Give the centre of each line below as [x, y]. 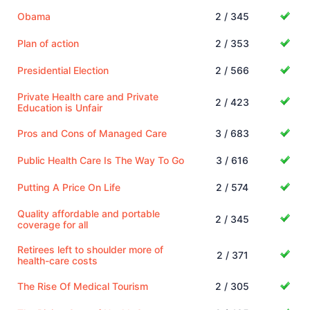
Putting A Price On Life [69, 187]
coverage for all [53, 224]
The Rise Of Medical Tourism [83, 286]
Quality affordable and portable [89, 213]
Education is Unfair [60, 107]
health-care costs [57, 260]
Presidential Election [63, 70]
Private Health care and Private [88, 96]
